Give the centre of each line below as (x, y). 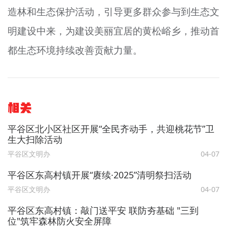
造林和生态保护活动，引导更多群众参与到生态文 (113, 12)
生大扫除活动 (35, 139)
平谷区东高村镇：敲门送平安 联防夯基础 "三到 (103, 211)
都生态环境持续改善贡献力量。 (75, 50)
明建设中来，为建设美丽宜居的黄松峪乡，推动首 (113, 31)
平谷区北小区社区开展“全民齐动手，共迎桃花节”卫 (111, 128)
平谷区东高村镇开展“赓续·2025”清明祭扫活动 (99, 175)
